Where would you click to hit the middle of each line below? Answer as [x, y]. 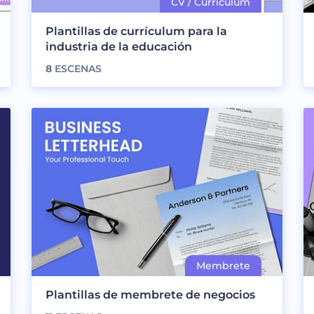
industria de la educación [119, 46]
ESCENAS [77, 68]
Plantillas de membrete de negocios [151, 294]
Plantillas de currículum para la [137, 31]
